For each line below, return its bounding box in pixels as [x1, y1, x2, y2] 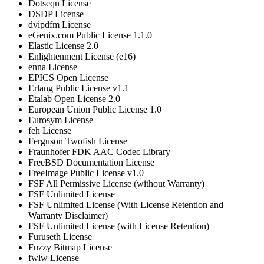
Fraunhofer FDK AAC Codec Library [28, 147, 170, 157]
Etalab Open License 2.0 [28, 94, 120, 104]
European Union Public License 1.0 [28, 104, 161, 115]
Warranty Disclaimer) [28, 210, 108, 221]
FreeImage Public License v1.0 [28, 168, 144, 179]
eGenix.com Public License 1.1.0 [28, 30, 152, 41]
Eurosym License [28, 115, 93, 126]
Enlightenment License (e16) [28, 51, 136, 62]
